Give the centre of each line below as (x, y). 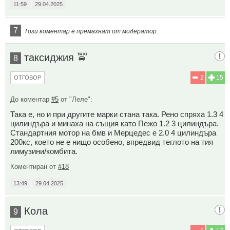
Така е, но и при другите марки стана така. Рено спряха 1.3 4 (117, 114)
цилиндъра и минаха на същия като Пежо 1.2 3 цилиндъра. (114, 124)
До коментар (31, 100)
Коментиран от (34, 167)
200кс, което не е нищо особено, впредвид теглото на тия (112, 142)
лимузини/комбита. (44, 151)
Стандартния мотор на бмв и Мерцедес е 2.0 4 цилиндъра (113, 133)
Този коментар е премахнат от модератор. (91, 32)
